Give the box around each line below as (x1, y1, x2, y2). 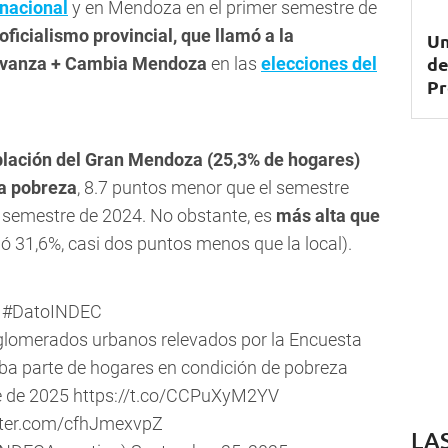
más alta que (276, 205, 380, 227)
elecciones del (261, 53, 377, 75)
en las (207, 53, 261, 75)
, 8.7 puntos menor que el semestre (77, 177, 349, 199)
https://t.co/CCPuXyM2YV (72, 385, 279, 407)
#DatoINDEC (2, 301, 103, 323)
